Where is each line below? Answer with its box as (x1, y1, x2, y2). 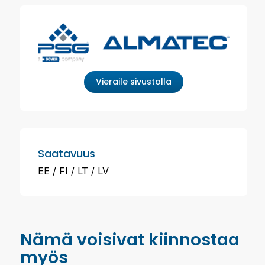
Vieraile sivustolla (96, 76, 172, 88)
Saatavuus (38, 146, 96, 161)
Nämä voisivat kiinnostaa (20, 228, 240, 252)
